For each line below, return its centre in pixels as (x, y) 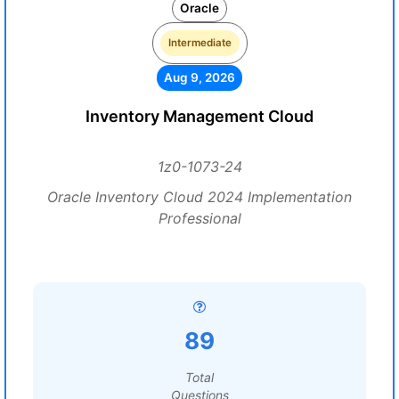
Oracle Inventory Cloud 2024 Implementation (199, 197)
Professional (199, 218)
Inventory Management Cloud (199, 116)
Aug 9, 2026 (199, 77)
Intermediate (199, 43)
